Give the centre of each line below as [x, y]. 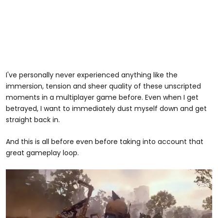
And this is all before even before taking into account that [105, 141]
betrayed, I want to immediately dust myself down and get [106, 108]
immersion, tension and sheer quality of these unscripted [103, 86]
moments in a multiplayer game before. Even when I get [102, 97]
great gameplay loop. [42, 153]
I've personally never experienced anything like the [92, 75]
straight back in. [33, 119]
